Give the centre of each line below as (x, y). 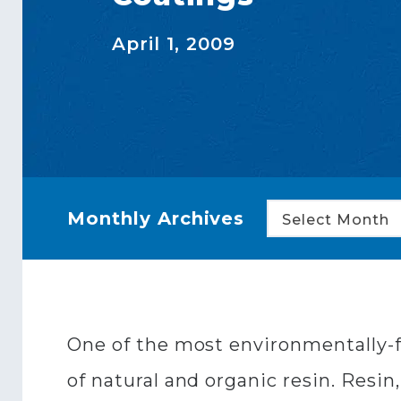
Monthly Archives (156, 219)
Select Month (336, 220)
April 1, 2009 (174, 43)
